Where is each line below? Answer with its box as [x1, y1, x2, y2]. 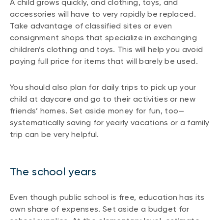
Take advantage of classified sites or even [10, 21, 172, 31]
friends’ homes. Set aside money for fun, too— [10, 106, 185, 115]
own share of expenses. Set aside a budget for [10, 204, 190, 214]
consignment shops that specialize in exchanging [10, 33, 197, 43]
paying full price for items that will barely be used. [10, 56, 198, 66]
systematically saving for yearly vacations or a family [10, 117, 210, 127]
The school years [10, 165, 96, 178]
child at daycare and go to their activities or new [10, 94, 195, 104]
